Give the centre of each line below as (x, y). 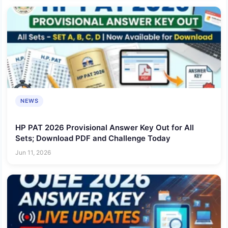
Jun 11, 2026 (33, 152)
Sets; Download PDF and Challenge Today (93, 138)
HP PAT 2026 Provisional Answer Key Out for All (105, 128)
